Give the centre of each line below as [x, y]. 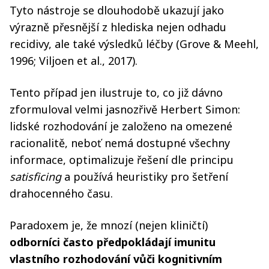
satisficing [37, 176]
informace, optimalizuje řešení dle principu [122, 159]
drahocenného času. [61, 193]
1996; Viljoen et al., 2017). [74, 60]
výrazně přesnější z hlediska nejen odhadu [118, 27]
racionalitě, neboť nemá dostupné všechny [120, 143]
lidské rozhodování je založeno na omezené [121, 126]
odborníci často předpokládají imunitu [113, 242]
